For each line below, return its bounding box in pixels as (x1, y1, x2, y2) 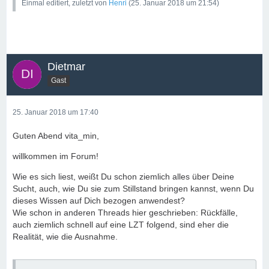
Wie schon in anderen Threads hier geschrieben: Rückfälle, (13, 208, 238, 217)
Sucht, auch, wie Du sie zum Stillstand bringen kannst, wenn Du (13, 184, 254, 193)
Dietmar (47, 61, 85, 73)
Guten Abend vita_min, (13, 131, 99, 141)
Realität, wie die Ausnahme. (13, 232, 118, 241)
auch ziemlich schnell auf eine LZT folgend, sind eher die (13, 220, 229, 229)
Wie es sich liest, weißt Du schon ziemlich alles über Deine (13, 172, 234, 181)
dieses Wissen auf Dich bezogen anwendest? (13, 196, 185, 205)
